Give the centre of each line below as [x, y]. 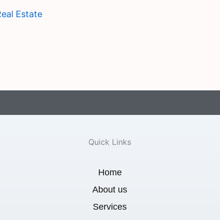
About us [110, 190]
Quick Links [110, 142]
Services [110, 207]
